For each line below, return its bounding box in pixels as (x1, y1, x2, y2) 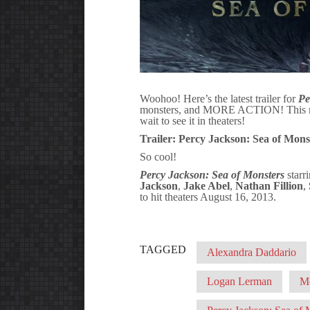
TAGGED (140, 243, 186, 255)
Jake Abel (181, 179, 230, 192)
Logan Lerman (207, 275, 272, 287)
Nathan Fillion (235, 179, 303, 192)
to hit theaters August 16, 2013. (140, 190, 276, 203)
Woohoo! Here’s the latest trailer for (140, 92, 298, 104)
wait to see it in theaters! (140, 114, 245, 127)
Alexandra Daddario (207, 246, 296, 258)
